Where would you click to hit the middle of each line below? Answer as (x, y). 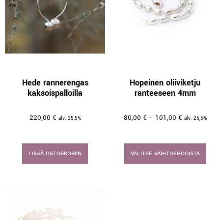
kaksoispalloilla (55, 93)
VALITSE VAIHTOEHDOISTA (165, 153)
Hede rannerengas (55, 83)
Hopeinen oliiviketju (165, 83)
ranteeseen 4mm (165, 93)
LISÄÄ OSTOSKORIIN (55, 153)
